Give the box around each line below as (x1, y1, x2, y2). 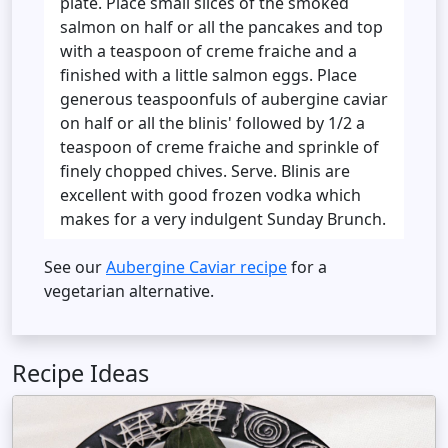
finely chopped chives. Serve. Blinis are (60, 160, 350, 183)
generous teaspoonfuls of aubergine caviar (60, 88, 388, 111)
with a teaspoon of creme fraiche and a (60, 40, 357, 63)
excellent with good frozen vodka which (60, 184, 361, 207)
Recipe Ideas (12, 357, 149, 390)
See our (44, 256, 106, 279)
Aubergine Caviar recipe (106, 256, 287, 279)
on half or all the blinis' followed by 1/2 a (60, 112, 365, 135)
